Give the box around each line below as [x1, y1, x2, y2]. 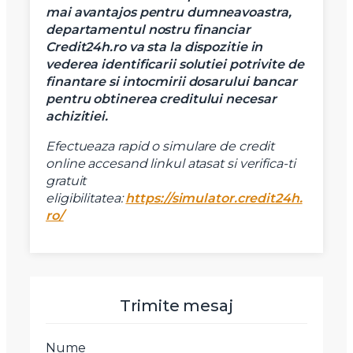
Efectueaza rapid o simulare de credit [46, 139, 275, 154]
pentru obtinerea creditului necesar [46, 91, 277, 107]
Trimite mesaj [120, 296, 233, 316]
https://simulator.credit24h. [125, 191, 303, 206]
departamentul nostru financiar [46, 22, 251, 38]
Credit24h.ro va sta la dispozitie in [46, 39, 263, 55]
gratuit [46, 173, 87, 189]
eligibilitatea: [46, 191, 126, 206]
